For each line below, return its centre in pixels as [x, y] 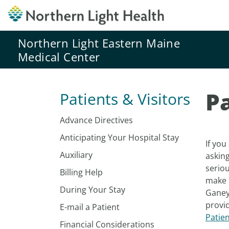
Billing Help [81, 172]
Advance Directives [96, 120]
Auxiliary [76, 155]
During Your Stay [93, 190]
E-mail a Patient [90, 207]
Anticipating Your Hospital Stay [119, 138]
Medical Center [59, 57]
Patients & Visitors [125, 99]
